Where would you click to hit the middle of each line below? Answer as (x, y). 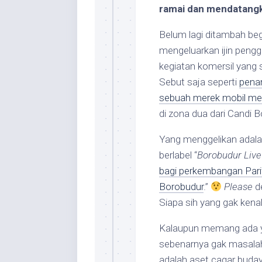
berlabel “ (178, 155)
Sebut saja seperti (199, 82)
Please (239, 187)
